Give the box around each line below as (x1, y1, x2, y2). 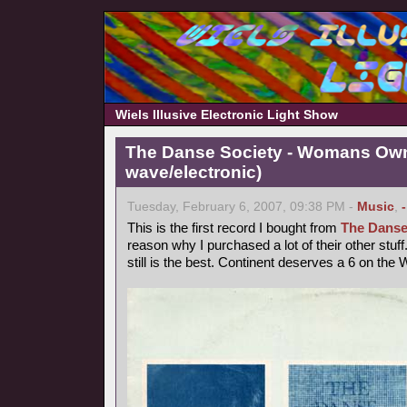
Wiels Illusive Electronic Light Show (115, 107, 338, 122)
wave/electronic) (125, 163, 262, 182)
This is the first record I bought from (127, 220, 341, 235)
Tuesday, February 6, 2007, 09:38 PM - (127, 200, 357, 213)
